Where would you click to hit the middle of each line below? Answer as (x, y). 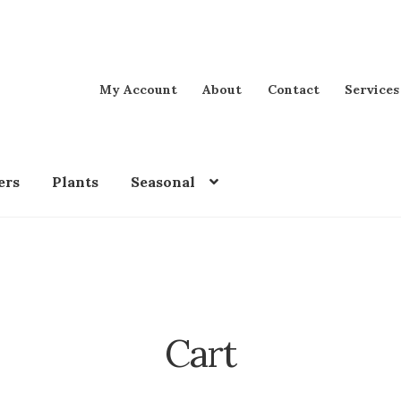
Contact (293, 89)
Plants (75, 182)
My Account (138, 89)
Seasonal (162, 182)
